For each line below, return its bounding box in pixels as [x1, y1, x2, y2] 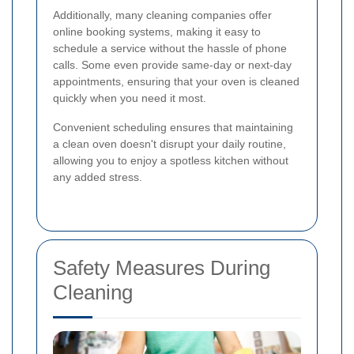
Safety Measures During [53, 256, 270, 281]
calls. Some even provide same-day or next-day [53, 58, 292, 72]
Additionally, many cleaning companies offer [53, 9, 272, 22]
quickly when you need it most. [53, 92, 206, 105]
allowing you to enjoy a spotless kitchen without [53, 154, 288, 168]
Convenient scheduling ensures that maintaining [53, 121, 293, 134]
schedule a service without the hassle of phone [53, 42, 287, 55]
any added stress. [53, 171, 142, 184]
